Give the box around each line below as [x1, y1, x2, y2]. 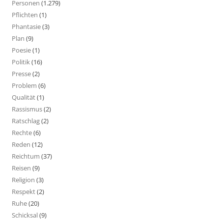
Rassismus [12, 104, 42, 113]
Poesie [12, 45, 31, 55]
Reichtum [12, 151, 40, 161]
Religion [12, 175, 35, 184]
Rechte [12, 128, 32, 137]
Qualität [12, 92, 35, 102]
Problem [12, 81, 37, 90]
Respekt [12, 187, 35, 196]
